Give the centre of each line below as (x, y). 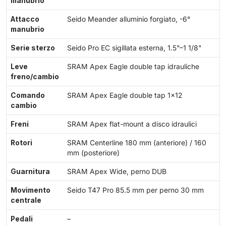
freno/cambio (35, 77)
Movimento (31, 190)
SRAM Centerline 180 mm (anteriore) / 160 (137, 143)
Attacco (25, 19)
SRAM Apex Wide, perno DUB (117, 172)
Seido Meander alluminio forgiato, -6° (129, 19)
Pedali (22, 219)
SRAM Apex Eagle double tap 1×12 (125, 96)
